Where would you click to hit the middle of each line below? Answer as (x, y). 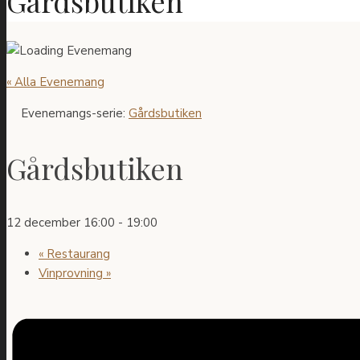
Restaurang (77, 254)
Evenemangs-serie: (75, 114)
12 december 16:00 (61, 222)
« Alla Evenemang (55, 82)
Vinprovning (72, 273)
